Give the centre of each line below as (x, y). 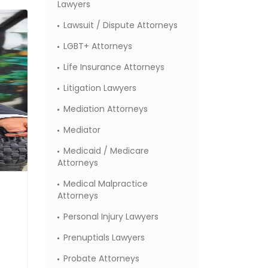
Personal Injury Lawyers (111, 217)
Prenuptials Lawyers (104, 237)
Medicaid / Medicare (106, 151)
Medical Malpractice (106, 184)
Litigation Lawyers (100, 88)
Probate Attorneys (101, 258)
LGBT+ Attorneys (98, 46)
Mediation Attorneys (106, 109)
